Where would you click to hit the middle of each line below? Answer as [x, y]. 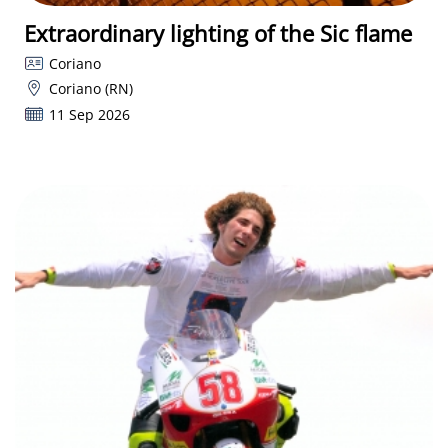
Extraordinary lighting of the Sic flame [218, 32]
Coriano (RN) [90, 89]
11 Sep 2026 [89, 114]
